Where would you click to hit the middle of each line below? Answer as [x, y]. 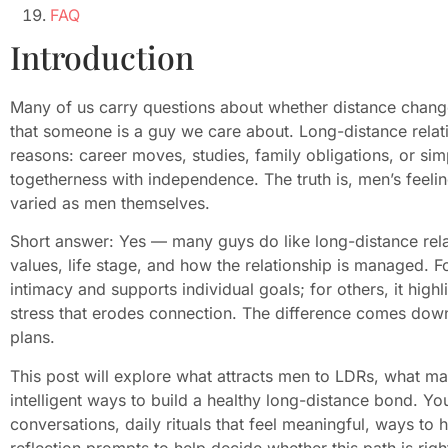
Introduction [102, 57]
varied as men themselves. [110, 203]
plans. [32, 337]
